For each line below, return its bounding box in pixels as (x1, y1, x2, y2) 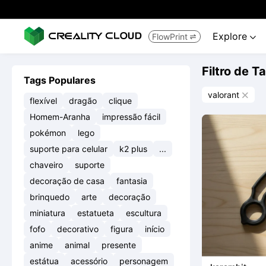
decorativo (57, 224, 99, 234)
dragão (69, 96, 97, 106)
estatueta (77, 208, 114, 218)
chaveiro (30, 160, 63, 170)
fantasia (116, 176, 147, 186)
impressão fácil (102, 112, 160, 122)
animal (65, 240, 90, 250)
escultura (126, 208, 161, 218)
